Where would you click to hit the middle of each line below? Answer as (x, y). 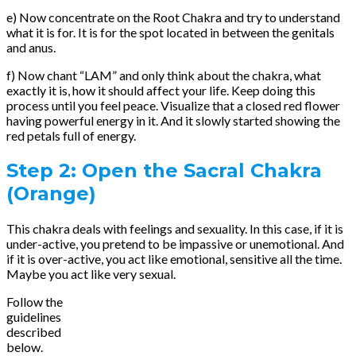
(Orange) (54, 193)
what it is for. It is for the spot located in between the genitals (170, 32)
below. (25, 346)
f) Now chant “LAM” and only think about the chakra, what (164, 75)
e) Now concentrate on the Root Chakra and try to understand (173, 17)
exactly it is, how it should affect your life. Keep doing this (161, 90)
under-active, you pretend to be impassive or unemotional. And (175, 243)
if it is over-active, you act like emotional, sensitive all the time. (174, 258)
